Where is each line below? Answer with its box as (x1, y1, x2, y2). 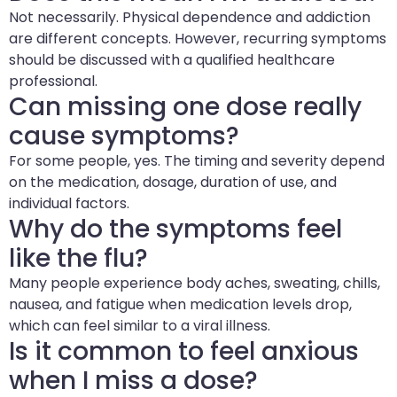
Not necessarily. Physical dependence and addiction (9, 6, 370, 27)
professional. (9, 70, 97, 91)
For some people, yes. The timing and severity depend (9, 150, 385, 171)
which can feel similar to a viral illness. (9, 315, 270, 336)
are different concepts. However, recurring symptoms (9, 27, 386, 49)
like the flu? (9, 240, 148, 276)
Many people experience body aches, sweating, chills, (9, 272, 380, 293)
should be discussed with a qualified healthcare (9, 49, 335, 70)
